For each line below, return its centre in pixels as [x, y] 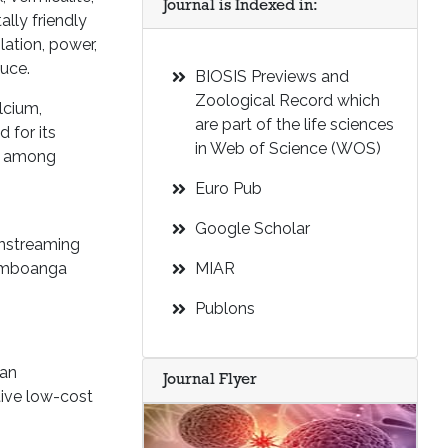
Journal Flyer [210, 380]
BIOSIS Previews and [272, 76]
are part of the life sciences [294, 124]
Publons [225, 308]
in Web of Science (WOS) [288, 148]
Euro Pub [228, 188]
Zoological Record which [287, 100]
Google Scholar [252, 228]
